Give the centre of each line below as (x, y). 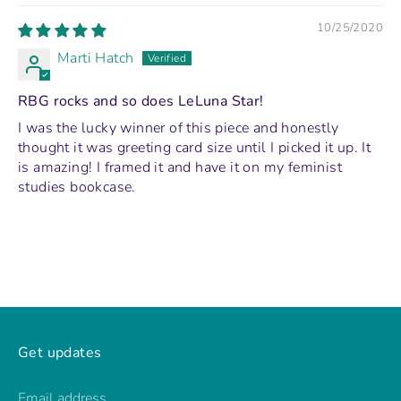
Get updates (60, 352)
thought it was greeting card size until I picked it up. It (195, 147)
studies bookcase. (77, 187)
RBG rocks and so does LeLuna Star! (141, 101)
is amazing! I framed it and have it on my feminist (180, 167)
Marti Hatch (96, 58)
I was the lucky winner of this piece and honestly (179, 128)
